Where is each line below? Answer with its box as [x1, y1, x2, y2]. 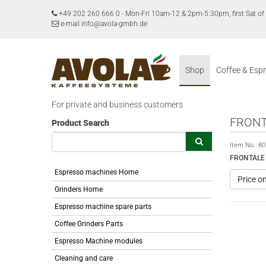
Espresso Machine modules [55, 237, 142, 245]
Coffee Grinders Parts [55, 220, 123, 228]
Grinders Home [55, 185, 103, 194]
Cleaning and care [55, 254, 113, 262]
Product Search [52, 118, 109, 128]
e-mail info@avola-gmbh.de [59, 20, 147, 28]
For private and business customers [52, 100, 183, 109]
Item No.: [230, 141, 258, 149]
